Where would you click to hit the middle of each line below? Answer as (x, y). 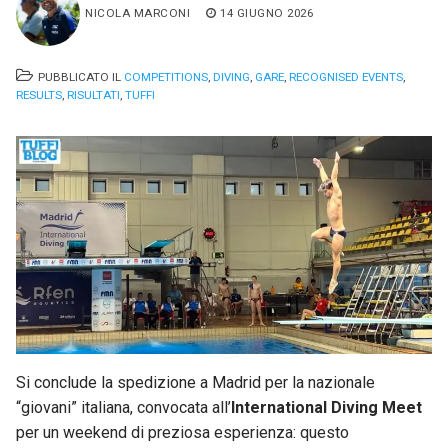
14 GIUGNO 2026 (266, 12)
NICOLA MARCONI (137, 12)
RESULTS (39, 95)
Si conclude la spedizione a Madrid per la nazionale (195, 383)
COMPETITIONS (166, 77)
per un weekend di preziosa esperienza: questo (182, 433)
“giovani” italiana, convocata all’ (123, 408)
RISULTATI (93, 95)
